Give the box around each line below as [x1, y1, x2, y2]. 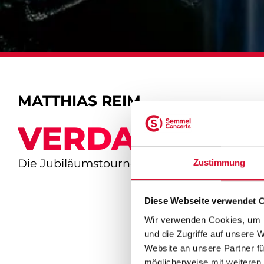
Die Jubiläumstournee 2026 [18, 156, 175, 170]
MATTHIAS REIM [18, 91, 141, 110]
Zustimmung [193, 157, 246, 168]
